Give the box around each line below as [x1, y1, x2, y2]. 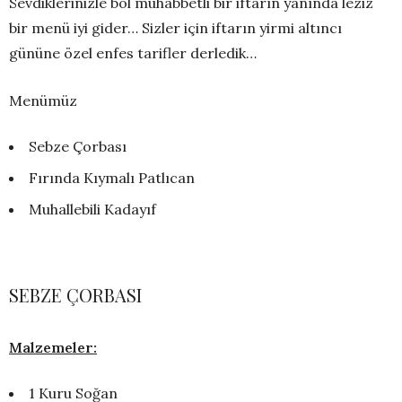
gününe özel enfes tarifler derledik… [9, 43, 257, 62]
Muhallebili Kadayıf [29, 199, 156, 218]
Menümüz [9, 91, 77, 109]
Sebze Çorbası [29, 136, 127, 155]
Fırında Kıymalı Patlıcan [29, 168, 195, 187]
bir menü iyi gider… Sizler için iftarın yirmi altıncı [9, 18, 342, 37]
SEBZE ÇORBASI [9, 282, 142, 307]
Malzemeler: [9, 337, 97, 356]
